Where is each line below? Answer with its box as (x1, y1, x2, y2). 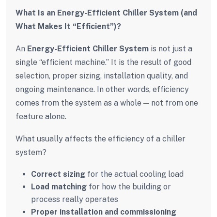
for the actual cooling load (85, 169, 184, 179)
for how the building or (87, 182, 171, 191)
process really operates (31, 194, 118, 204)
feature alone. (15, 111, 66, 121)
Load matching (31, 182, 87, 191)
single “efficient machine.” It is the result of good (15, 57, 191, 67)
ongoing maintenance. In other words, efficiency (15, 84, 189, 94)
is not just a (149, 44, 192, 53)
